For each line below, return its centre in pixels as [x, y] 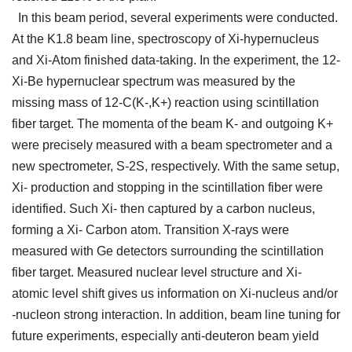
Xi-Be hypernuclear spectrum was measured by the [154, 82]
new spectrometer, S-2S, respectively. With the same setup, [176, 167]
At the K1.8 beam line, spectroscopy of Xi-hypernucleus [165, 39]
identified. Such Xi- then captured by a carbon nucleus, [163, 209]
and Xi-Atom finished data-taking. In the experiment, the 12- [176, 60]
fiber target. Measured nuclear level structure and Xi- [157, 273]
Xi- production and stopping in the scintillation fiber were [167, 188]
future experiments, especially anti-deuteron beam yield [165, 336]
